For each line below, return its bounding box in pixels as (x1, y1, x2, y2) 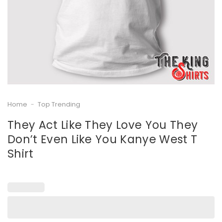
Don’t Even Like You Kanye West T (7, 131, 198, 147)
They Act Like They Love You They (7, 116, 198, 133)
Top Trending (37, 100, 80, 109)
